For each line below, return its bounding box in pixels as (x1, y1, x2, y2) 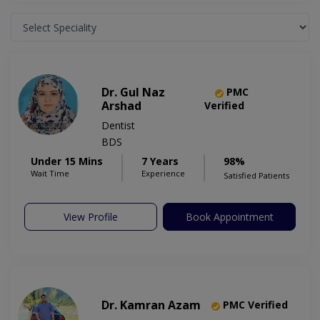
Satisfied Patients (224, 170, 289, 181)
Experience (141, 168, 185, 179)
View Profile (64, 210, 118, 224)
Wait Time (31, 168, 69, 179)
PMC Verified (223, 298, 288, 312)
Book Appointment (185, 210, 274, 224)
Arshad (101, 98, 141, 114)
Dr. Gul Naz (101, 84, 165, 101)
